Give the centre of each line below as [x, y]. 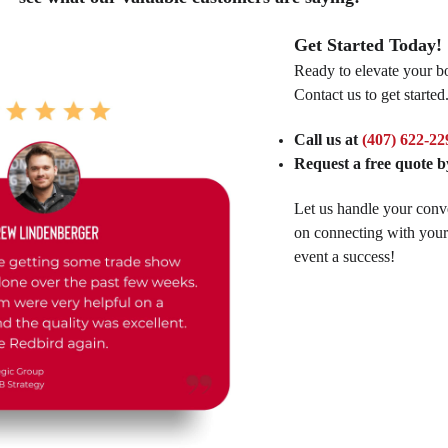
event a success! [344, 256]
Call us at [327, 139]
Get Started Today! [367, 44]
